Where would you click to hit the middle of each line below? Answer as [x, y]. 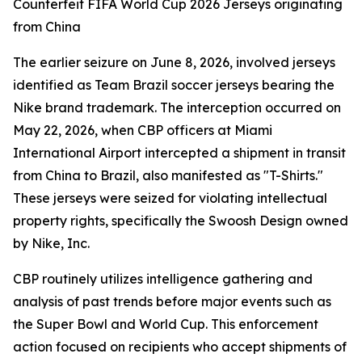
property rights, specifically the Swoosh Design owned [181, 221]
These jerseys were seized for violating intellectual [170, 198]
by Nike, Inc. [51, 243]
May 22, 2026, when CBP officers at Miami [143, 130]
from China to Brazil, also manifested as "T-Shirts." [168, 175]
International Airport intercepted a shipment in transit [179, 153]
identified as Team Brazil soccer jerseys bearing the [174, 85]
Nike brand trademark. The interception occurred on [177, 107]
